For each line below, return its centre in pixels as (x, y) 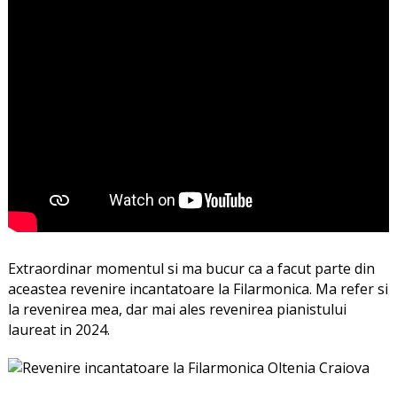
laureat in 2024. (58, 329)
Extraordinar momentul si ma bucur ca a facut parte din (191, 268)
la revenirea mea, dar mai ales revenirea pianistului (177, 309)
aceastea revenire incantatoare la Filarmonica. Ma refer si (198, 288)
